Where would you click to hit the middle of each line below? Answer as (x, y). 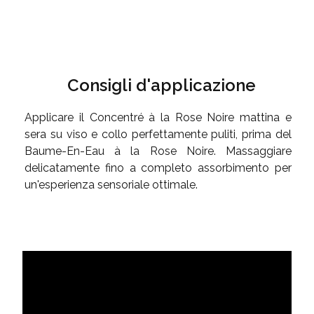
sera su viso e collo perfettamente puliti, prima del (158, 135)
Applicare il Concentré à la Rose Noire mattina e (158, 118)
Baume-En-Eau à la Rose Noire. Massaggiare (158, 151)
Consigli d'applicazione (162, 86)
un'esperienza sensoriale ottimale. (111, 185)
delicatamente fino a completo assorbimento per (158, 168)
